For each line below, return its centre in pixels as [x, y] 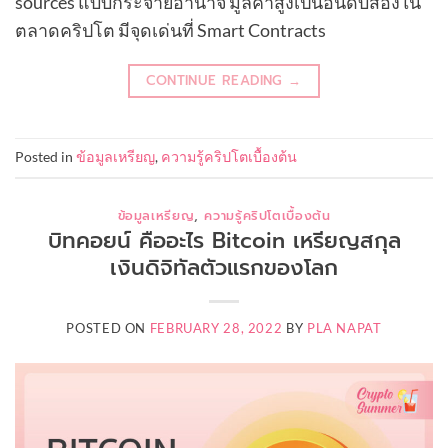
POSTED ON [108, 328]
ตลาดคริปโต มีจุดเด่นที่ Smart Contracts [170, 30]
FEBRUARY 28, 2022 [216, 328]
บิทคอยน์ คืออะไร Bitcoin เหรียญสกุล [224, 241]
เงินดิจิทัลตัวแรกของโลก [224, 268]
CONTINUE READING [217, 81]
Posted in [45, 157]
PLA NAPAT [344, 328]
